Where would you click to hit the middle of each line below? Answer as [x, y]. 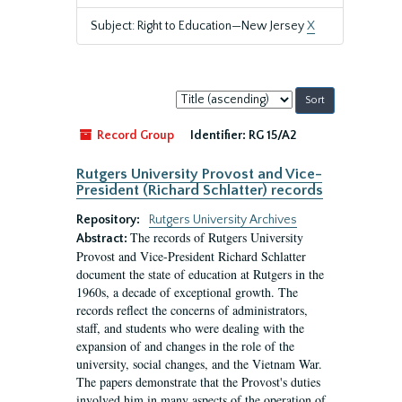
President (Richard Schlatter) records [200, 190]
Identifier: [218, 135]
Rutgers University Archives [223, 220]
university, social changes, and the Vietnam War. [199, 364]
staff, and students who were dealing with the [190, 328]
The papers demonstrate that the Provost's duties [198, 382]
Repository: [109, 220]
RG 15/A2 [272, 135]
